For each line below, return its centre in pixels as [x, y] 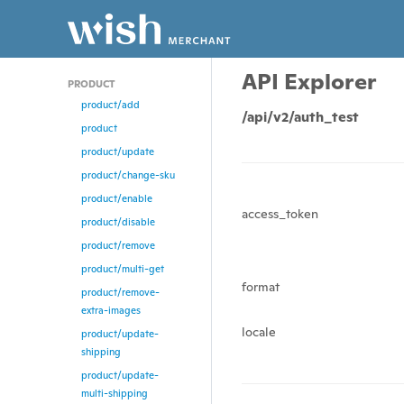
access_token [280, 214]
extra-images [111, 310]
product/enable [117, 198]
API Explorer [310, 81]
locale [259, 332]
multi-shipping [115, 393]
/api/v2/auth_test [301, 117]
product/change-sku [128, 175]
